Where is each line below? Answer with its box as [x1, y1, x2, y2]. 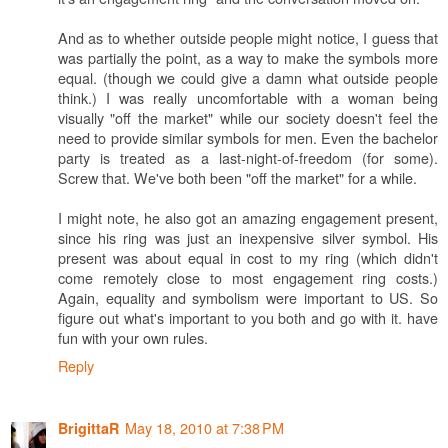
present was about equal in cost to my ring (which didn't [58, 247, 438, 269]
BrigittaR [58, 418, 119, 439]
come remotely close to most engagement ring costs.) [58, 267, 438, 289]
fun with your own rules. [58, 327, 208, 349]
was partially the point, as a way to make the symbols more [58, 47, 438, 69]
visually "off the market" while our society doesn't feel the [58, 107, 438, 129]
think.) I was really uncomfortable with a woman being [58, 87, 438, 109]
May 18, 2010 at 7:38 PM [125, 417, 284, 439]
